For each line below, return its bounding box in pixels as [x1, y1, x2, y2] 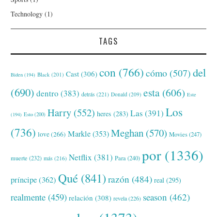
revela [113, 194, 127, 202]
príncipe [11, 174, 37, 186]
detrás [81, 90, 95, 98]
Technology [11, 9, 43, 19]
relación [69, 193, 93, 203]
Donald [111, 91, 128, 98]
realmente [11, 191, 46, 203]
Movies [169, 130, 188, 139]
